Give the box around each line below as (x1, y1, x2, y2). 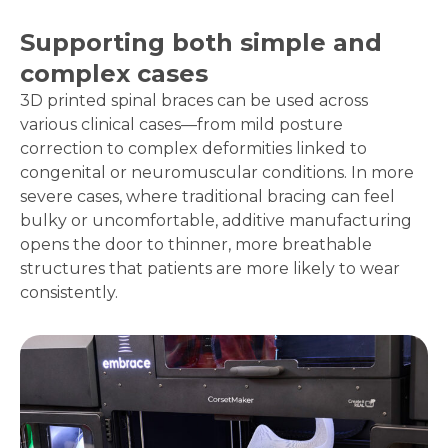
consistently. (20, 283, 118, 303)
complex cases (20, 59, 208, 89)
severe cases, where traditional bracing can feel (20, 187, 395, 207)
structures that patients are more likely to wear (20, 259, 400, 279)
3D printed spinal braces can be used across (20, 91, 368, 111)
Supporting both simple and (20, 28, 382, 58)
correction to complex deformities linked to (20, 139, 367, 159)
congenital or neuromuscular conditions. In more (20, 163, 414, 183)
